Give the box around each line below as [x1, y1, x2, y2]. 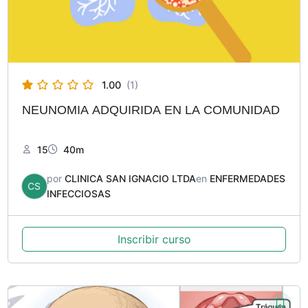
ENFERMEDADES [209, 172, 285, 184]
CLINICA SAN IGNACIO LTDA [64, 172, 196, 184]
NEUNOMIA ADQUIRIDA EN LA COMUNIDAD [21, 102, 280, 117]
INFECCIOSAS [46, 187, 111, 199]
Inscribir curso [117, 232, 191, 246]
